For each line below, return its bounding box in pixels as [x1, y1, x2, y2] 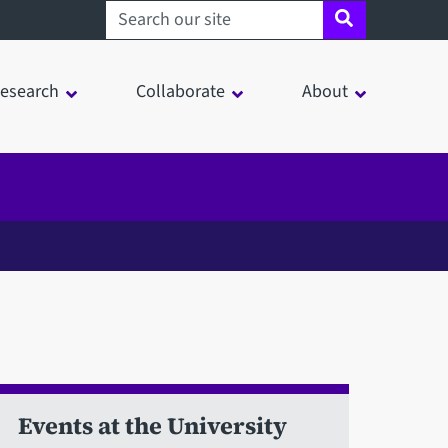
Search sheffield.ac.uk [105, 4, 252, 26]
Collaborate [136, 79, 225, 105]
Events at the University [18, 409, 288, 442]
